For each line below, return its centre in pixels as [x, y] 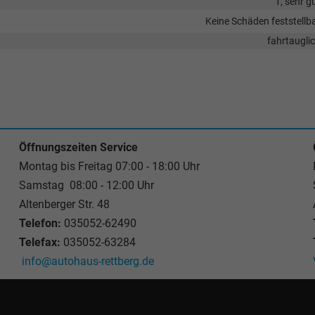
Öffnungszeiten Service [78, 147]
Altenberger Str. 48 [64, 204]
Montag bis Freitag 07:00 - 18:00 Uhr [109, 166]
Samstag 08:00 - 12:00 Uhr [86, 185]
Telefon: [40, 223]
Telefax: [39, 242]
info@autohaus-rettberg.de [88, 261]
